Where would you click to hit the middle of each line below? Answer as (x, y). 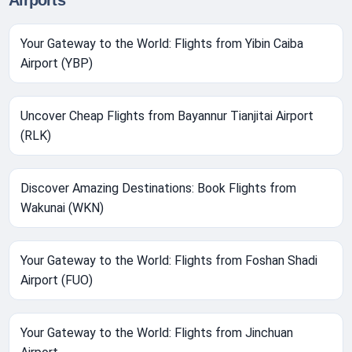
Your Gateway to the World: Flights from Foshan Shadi (169, 261)
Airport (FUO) (57, 280)
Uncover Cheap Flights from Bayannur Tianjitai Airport (167, 116)
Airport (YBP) (57, 64)
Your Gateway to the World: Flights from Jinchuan (157, 333)
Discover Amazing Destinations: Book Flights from (159, 189)
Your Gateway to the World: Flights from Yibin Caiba (162, 44)
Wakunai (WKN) (62, 208)
